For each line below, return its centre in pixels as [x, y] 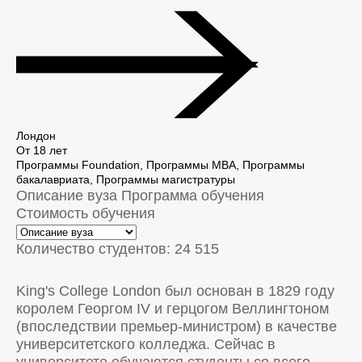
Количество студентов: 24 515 [118, 249]
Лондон [36, 136]
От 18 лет [42, 150]
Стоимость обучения [86, 213]
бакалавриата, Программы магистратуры [126, 179]
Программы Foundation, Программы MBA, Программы [160, 165]
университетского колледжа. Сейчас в [146, 344]
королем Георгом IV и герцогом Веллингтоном [173, 309]
